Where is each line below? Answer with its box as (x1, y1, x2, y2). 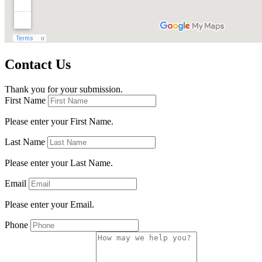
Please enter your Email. (5, 199, 94, 209)
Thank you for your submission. (5, 84, 123, 94)
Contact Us (5, 56, 71, 72)
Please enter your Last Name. (5, 157, 113, 168)
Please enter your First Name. (5, 116, 113, 126)
